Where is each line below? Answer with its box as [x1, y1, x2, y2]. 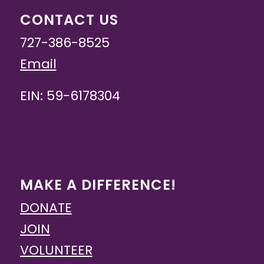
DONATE [19, 198, 72, 217]
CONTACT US [19, 9, 118, 29]
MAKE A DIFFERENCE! [19, 174, 176, 194]
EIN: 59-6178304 [19, 87, 120, 105]
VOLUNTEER [19, 240, 93, 259]
